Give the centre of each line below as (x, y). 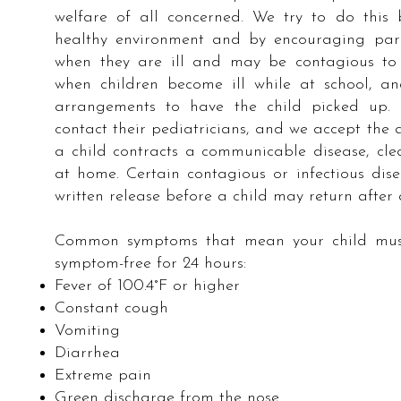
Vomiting (87, 331)
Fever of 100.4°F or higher (147, 286)
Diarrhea (87, 353)
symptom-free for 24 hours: (150, 264)
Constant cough (111, 308)
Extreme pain (103, 375)
